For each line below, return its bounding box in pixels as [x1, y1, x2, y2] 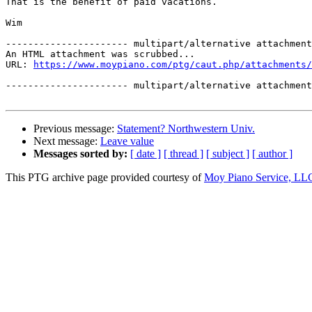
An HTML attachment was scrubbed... [6, 49, 195, 60]
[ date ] [130, 148, 161, 160]
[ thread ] [164, 148, 203, 160]
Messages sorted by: [33, 148, 127, 160]
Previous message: [33, 123, 117, 135]
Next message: [33, 135, 100, 148]
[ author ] [252, 148, 292, 160]
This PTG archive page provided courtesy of [6, 171, 204, 184]
